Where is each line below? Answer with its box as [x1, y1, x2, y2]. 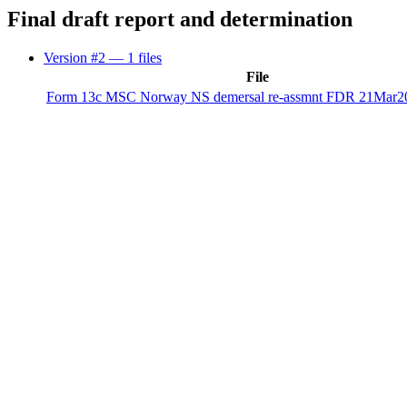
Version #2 [44, 49, 109, 65]
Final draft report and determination [7, 7, 352, 31]
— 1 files [109, 49, 162, 65]
